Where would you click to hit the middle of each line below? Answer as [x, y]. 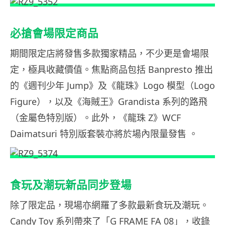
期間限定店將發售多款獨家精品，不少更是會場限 [109, 53]
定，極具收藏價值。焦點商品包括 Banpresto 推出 [111, 69]
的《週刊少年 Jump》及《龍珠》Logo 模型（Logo [113, 85]
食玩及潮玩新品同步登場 [71, 185]
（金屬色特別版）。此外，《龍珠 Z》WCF [95, 117]
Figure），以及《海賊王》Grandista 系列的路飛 [109, 101]
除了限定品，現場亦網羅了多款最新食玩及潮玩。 [109, 205]
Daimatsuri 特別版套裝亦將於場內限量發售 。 [104, 133]
